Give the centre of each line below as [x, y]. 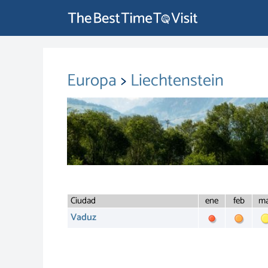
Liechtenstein [177, 81]
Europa [94, 81]
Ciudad [83, 201]
